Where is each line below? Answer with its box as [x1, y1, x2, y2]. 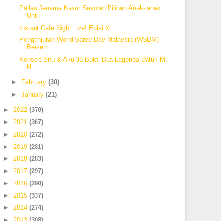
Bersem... [26, 43, 55, 51]
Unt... [26, 11, 42, 19]
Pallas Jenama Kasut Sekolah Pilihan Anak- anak [19, 4, 161, 12]
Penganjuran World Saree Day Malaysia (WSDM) [19, 36, 159, 44]
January [21, 91, 46, 98]
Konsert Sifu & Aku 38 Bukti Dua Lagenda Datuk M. [19, 56, 167, 63]
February [21, 78, 48, 86]
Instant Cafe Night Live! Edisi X [19, 24, 110, 32]
